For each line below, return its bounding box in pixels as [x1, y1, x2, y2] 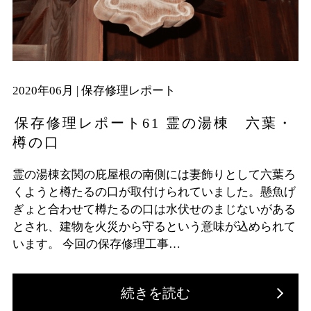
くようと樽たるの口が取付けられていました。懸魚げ [12, 185, 296, 199]
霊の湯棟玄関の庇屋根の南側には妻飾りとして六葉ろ [12, 168, 296, 182]
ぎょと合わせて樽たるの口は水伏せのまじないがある [12, 203, 296, 217]
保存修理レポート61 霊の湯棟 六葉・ [14, 115, 294, 131]
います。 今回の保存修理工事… [12, 237, 180, 251]
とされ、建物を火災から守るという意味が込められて [12, 220, 296, 234]
